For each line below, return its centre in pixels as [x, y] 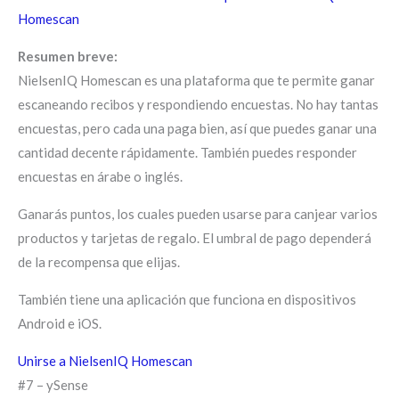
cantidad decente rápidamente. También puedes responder [187, 152]
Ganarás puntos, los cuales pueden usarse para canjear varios [198, 213]
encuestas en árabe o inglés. [100, 176]
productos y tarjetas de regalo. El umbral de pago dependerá [195, 237]
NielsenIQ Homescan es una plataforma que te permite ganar [196, 80]
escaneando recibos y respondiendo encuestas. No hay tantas [198, 104]
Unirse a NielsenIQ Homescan [105, 360]
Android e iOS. [60, 323]
